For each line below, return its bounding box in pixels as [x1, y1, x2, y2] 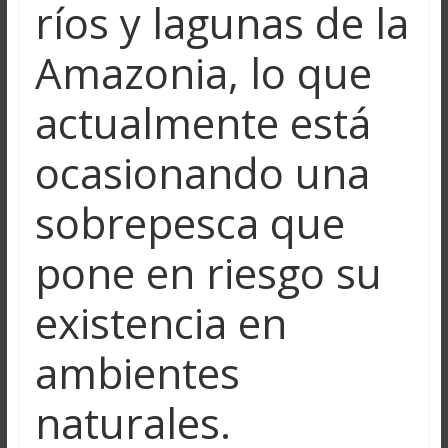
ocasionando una [34, 143, 370, 201]
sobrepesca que [34, 193, 345, 251]
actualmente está [34, 93, 371, 151]
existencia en [34, 293, 287, 351]
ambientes [34, 343, 240, 401]
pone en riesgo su [34, 243, 382, 301]
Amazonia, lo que [34, 43, 372, 101]
